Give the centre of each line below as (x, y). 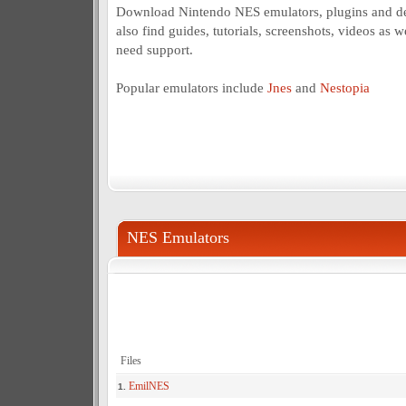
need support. (154, 49)
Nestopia (344, 87)
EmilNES (149, 386)
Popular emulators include (191, 87)
